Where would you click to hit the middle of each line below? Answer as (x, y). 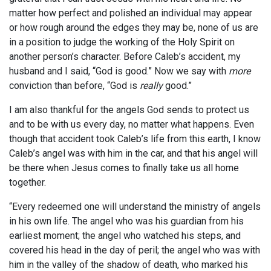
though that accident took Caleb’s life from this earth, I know (135, 139)
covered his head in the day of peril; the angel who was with (135, 250)
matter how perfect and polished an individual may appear (131, 13)
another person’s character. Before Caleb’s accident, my (125, 57)
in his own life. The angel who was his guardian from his (126, 221)
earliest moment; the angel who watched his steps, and (125, 236)
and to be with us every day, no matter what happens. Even (132, 125)
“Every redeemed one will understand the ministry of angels (135, 207)
